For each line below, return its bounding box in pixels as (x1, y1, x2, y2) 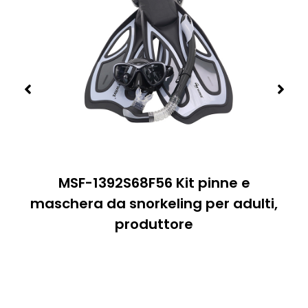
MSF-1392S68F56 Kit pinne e (58, 173, 250, 193)
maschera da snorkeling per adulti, (30, 194, 278, 214)
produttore (115, 214, 193, 234)
